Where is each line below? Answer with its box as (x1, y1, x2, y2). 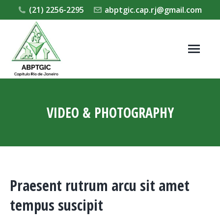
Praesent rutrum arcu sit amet (10, 175, 190, 195)
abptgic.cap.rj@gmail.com (104, 4, 202, 15)
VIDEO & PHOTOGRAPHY (46, 103, 174, 122)
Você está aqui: (110, 123, 165, 134)
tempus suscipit (10, 194, 103, 215)
